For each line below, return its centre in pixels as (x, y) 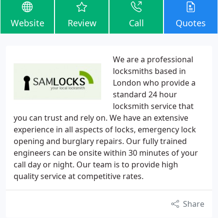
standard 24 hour (145, 94)
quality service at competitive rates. (79, 176)
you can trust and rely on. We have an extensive (101, 118)
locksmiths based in (149, 71)
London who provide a (154, 83)
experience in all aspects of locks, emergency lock (105, 129)
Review (82, 23)
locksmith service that (153, 106)
